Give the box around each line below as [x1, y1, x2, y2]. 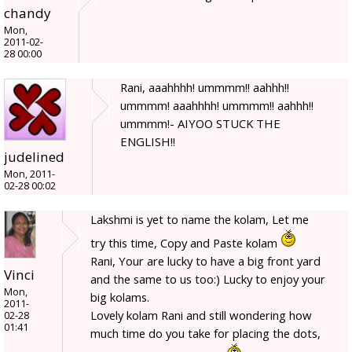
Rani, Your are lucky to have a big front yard [90, 252, 321, 269]
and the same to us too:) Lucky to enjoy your [90, 270, 325, 287]
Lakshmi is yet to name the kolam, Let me [90, 211, 309, 227]
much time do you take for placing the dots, [90, 324, 321, 341]
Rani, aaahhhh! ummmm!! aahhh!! [120, 79, 289, 95]
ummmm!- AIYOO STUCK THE [120, 115, 280, 131]
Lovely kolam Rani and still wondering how [90, 306, 312, 323]
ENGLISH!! [120, 133, 175, 149]
